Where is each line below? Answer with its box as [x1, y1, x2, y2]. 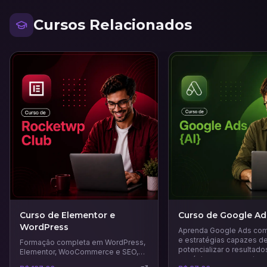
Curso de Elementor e [20, 209, 115, 221]
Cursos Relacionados [33, 16, 192, 33]
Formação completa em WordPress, [20, 237, 145, 247]
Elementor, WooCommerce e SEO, [20, 247, 138, 256]
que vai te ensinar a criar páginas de [20, 256, 145, 266]
